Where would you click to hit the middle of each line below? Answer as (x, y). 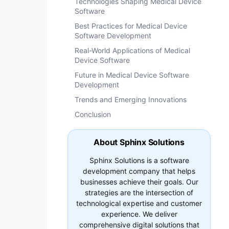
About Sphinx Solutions (139, 142)
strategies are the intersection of (139, 192)
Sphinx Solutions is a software (139, 160)
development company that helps (139, 171)
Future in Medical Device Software (132, 75)
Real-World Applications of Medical (132, 50)
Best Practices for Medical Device (131, 26)
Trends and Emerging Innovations (132, 99)
